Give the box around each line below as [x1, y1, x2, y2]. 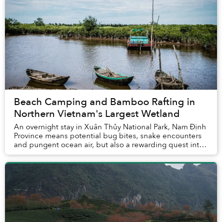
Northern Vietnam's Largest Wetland [14, 107, 180, 120]
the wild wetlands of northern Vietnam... [14, 148, 151, 159]
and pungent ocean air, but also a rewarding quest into [14, 139, 204, 150]
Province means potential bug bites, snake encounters [14, 130, 202, 141]
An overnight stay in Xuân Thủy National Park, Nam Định [14, 121, 206, 132]
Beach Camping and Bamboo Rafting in [14, 95, 195, 109]
